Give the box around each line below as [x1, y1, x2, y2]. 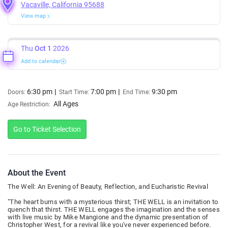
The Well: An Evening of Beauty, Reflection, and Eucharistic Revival [8, 182, 209, 190]
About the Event [8, 167, 66, 178]
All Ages [53, 99, 78, 108]
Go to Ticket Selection [13, 125, 81, 133]
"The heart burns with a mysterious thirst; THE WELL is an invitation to [8, 197, 218, 206]
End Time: [123, 88, 152, 96]
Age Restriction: [8, 100, 53, 108]
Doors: [8, 88, 27, 96]
